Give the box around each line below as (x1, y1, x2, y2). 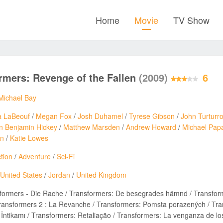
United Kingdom (76, 170, 126, 180)
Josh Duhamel (78, 111, 123, 121)
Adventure (18, 151, 51, 161)
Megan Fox (36, 111, 72, 121)
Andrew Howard (126, 122, 176, 132)
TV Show (173, 13, 210, 26)
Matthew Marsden (63, 122, 120, 132)
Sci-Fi (57, 151, 75, 161)
